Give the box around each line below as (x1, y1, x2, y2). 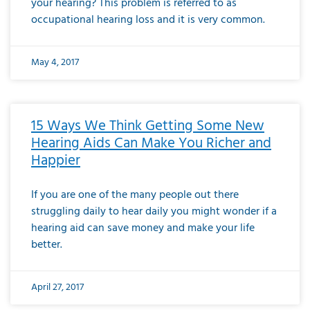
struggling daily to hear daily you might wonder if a (31, 202, 277, 221)
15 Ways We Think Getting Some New (31, 114, 264, 138)
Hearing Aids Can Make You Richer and (31, 131, 271, 155)
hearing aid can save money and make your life (31, 219, 255, 237)
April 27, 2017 (31, 279, 84, 295)
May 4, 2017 (31, 54, 79, 71)
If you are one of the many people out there (31, 185, 239, 204)
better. (31, 235, 62, 254)
